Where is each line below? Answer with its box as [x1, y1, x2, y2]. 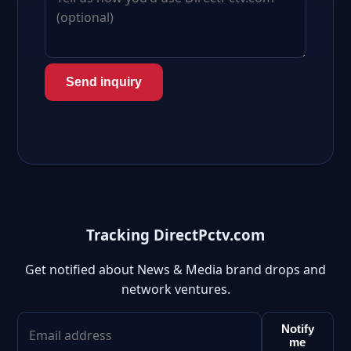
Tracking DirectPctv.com [86, 224, 265, 244]
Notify [280, 322, 314, 336]
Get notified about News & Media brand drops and [25, 261, 326, 279]
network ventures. [121, 280, 230, 299]
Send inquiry [66, 75, 142, 89]
